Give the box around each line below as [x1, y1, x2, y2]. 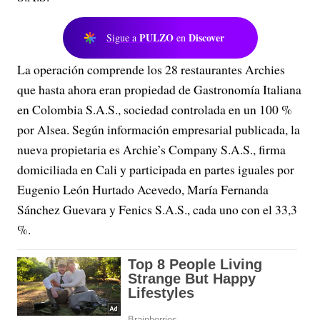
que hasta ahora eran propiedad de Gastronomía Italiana [17, 81, 301, 99]
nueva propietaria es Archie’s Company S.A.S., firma [17, 141, 286, 159]
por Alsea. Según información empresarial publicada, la [17, 121, 300, 139]
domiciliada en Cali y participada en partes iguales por [17, 161, 294, 179]
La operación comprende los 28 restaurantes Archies [17, 61, 285, 79]
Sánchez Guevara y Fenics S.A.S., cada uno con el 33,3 [17, 201, 297, 219]
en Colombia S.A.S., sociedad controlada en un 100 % [17, 101, 292, 119]
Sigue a [106, 31, 139, 45]
